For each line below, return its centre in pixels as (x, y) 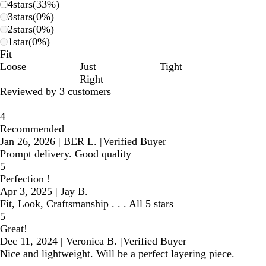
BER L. (80, 141)
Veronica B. (91, 241)
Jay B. (74, 191)
